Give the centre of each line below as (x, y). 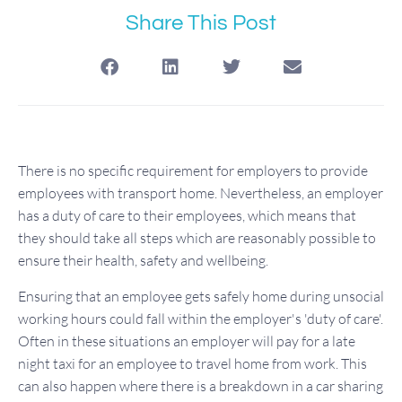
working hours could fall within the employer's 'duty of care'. (201, 318)
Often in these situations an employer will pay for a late (187, 341)
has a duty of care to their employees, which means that (187, 216)
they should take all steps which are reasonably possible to (197, 238)
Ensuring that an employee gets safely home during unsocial (201, 296)
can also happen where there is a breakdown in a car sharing (201, 385)
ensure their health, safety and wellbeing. (143, 261)
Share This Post (201, 23)
